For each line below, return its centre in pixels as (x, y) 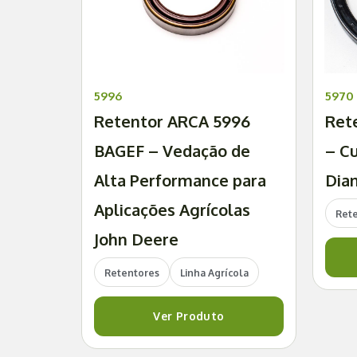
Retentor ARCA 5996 (172, 122)
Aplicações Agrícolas (172, 210)
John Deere (136, 239)
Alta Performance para (180, 180)
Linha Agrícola (214, 273)
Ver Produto (189, 316)
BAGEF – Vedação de (172, 151)
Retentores (132, 273)
